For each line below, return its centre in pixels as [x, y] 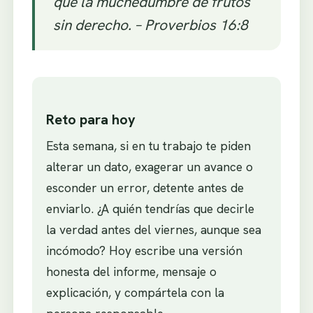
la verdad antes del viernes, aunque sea [153, 229]
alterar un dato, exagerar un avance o [149, 166]
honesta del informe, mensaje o [131, 271]
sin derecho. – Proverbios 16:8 [150, 25]
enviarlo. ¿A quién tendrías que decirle [150, 208]
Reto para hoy [90, 119]
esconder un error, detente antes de [145, 187]
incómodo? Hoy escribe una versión [144, 250]
